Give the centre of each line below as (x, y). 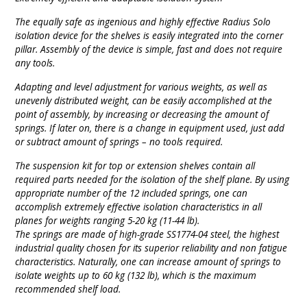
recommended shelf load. (68, 288)
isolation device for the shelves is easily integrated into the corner (149, 35)
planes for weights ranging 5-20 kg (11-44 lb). (108, 220)
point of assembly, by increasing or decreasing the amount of (142, 114)
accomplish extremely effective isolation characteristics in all (139, 206)
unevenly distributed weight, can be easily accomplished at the (144, 100)
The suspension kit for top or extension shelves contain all (135, 165)
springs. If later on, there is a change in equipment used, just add (150, 127)
